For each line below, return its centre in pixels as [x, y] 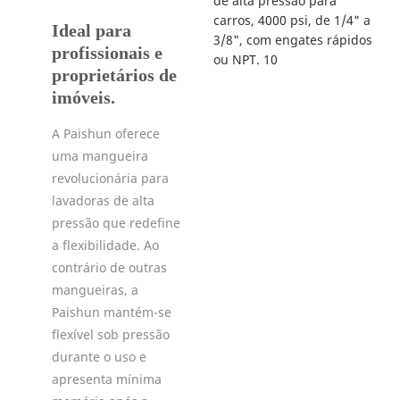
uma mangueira [100, 155]
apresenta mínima [106, 379]
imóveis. [83, 97]
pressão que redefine [116, 222]
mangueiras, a [95, 289]
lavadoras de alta [103, 200]
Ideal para [91, 30]
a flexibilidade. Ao [105, 245]
